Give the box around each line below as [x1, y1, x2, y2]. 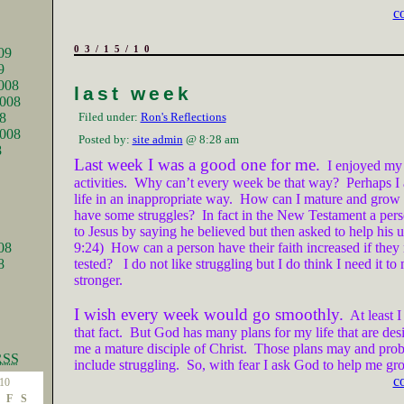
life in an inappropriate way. [73, 191, 233, 207]
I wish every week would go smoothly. [73, 305, 344, 324]
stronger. [73, 272, 123, 288]
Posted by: [78, 133, 133, 146]
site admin [132, 133, 183, 146]
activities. [73, 175, 127, 190]
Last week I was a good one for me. [73, 155, 320, 174]
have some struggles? [73, 207, 195, 223]
